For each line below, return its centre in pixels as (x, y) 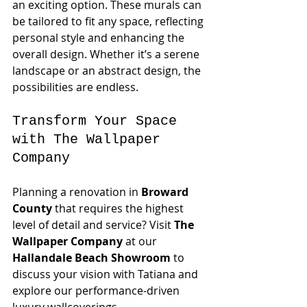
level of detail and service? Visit (93, 225)
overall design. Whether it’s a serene (107, 54)
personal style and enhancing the (100, 38)
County (32, 208)
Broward (166, 192)
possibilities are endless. (75, 87)
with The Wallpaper (90, 139)
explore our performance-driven (97, 291)
